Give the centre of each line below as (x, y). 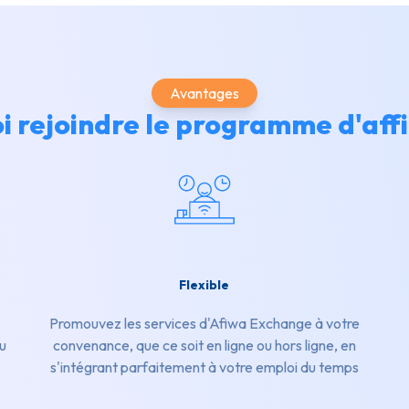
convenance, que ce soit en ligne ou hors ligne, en (204, 346)
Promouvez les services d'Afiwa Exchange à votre (204, 324)
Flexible (204, 285)
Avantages (204, 94)
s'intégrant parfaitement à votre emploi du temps (204, 367)
